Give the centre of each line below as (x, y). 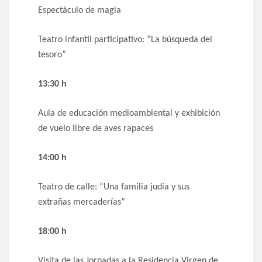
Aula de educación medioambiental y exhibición (129, 114)
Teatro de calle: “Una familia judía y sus (114, 187)
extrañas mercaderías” (82, 203)
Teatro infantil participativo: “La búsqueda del (125, 40)
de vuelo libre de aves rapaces (96, 129)
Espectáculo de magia (80, 11)
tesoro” (52, 55)
